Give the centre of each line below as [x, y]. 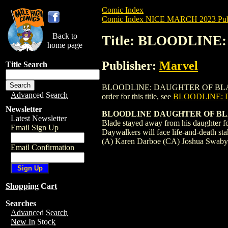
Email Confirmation [42, 147]
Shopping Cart [31, 186]
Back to [65, 36]
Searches [21, 203]
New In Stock [33, 222]
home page [65, 45]
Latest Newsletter [39, 118]
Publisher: [131, 65]
